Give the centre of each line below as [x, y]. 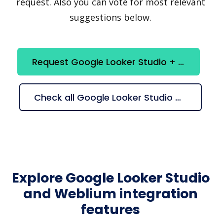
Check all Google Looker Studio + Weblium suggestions [178, 97]
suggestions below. [110, 18]
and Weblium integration [110, 193]
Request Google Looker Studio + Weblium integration [181, 62]
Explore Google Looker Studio [110, 178]
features [110, 209]
